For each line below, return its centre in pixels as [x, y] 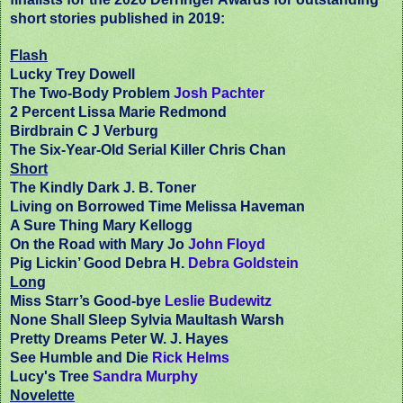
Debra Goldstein [243, 263]
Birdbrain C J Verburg [84, 130]
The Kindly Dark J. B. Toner [103, 187]
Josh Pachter [219, 93]
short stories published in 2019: [117, 18]
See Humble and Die [81, 357]
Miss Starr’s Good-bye [87, 300]
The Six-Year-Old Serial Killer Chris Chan [148, 149]
